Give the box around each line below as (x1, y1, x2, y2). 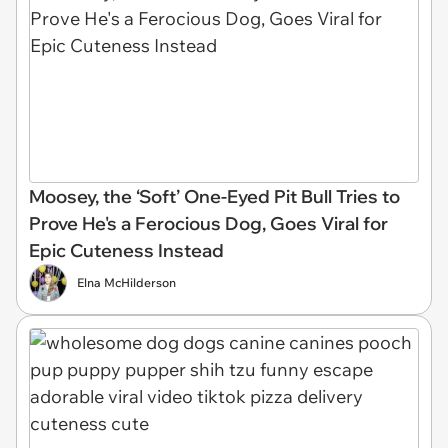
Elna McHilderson (77, 275, 176, 291)
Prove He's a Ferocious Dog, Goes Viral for (29, 212, 388, 236)
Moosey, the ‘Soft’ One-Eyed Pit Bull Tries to (29, 185, 400, 209)
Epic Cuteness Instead (29, 239, 224, 263)
